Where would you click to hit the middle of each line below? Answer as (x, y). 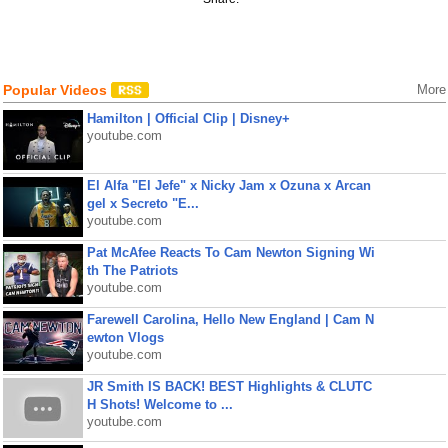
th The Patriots (132, 270)
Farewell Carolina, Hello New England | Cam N (230, 319)
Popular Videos (56, 90)
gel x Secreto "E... (142, 203)
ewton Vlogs (125, 337)
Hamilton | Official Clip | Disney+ (188, 118)
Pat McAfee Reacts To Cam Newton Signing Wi (230, 252)
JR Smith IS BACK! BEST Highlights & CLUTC (229, 386)
